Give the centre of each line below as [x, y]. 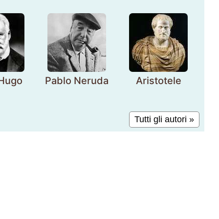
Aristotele [158, 81]
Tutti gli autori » [164, 119]
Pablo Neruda [77, 81]
